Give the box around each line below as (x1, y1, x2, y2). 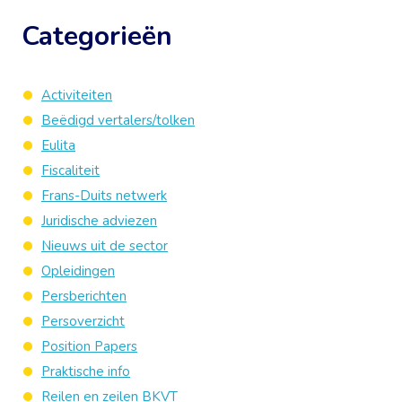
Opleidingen (41, 262, 115, 280)
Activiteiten (41, 86, 112, 104)
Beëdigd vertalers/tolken (41, 111, 195, 129)
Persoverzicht (41, 312, 125, 330)
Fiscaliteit (41, 162, 100, 179)
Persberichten (41, 287, 127, 305)
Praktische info (41, 363, 130, 380)
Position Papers (41, 337, 137, 355)
